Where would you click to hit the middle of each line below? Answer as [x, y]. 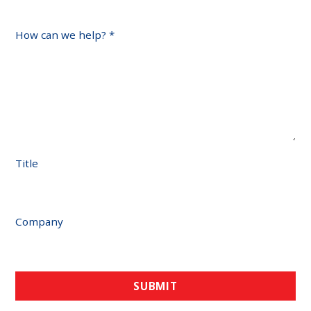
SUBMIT [155, 286]
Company [40, 222]
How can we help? [62, 35]
